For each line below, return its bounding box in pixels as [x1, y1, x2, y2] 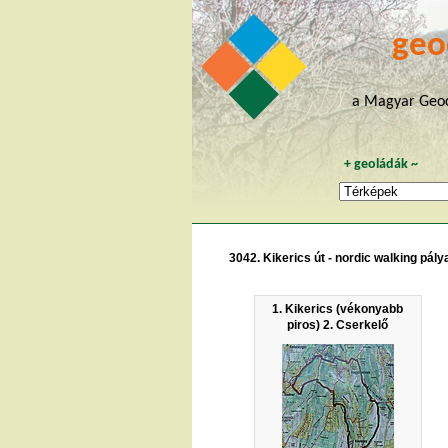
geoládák [354, 157, 409, 171]
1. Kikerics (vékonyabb [272, 301, 404, 316]
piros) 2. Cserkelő [287, 317, 389, 332]
